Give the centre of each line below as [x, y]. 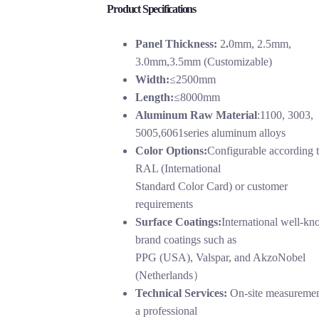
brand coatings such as [186, 239]
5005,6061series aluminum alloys [211, 132]
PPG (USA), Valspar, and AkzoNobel [221, 257]
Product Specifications [152, 9]
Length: [155, 97]
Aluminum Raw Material [197, 115]
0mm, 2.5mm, [260, 43]
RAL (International [178, 168]
